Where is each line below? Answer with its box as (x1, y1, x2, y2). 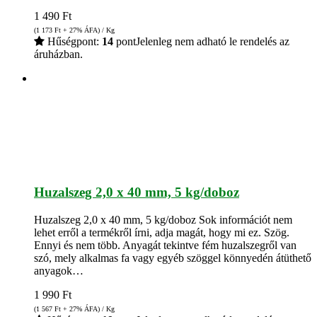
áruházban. (34, 48, 83, 61)
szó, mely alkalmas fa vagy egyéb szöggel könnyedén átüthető (34, 251, 311, 264)
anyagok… (34, 264, 83, 277)
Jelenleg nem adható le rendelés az (136, 35, 289, 48)
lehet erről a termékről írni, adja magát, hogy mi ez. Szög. (34, 226, 289, 238)
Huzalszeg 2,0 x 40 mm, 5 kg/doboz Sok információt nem (34, 213, 292, 226)
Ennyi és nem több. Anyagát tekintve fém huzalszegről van (34, 238, 296, 251)
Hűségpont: (45, 35, 102, 48)
